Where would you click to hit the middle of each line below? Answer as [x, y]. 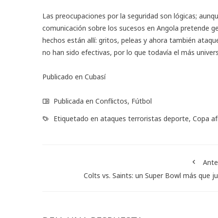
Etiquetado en [76, 118]
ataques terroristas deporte [145, 118]
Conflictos [111, 101]
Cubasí [95, 76]
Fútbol [142, 101]
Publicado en [64, 76]
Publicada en [73, 101]
